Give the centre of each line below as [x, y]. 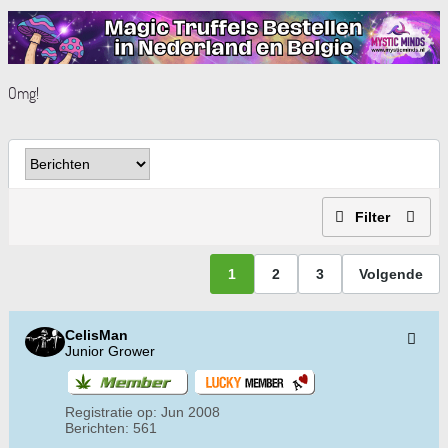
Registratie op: [111, 412]
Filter [372, 217]
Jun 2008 [190, 412]
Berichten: [97, 428]
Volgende [391, 273]
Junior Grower [110, 351]
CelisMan [96, 335]
